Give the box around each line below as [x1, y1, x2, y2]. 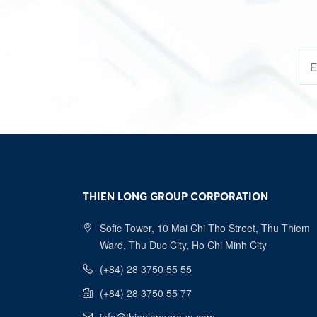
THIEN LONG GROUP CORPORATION [83, 189, 268, 203]
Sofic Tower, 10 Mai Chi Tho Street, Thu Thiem [100, 220, 310, 235]
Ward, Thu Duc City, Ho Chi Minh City [100, 237, 267, 252]
